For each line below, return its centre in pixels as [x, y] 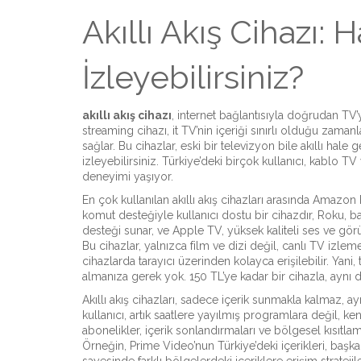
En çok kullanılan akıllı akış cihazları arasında [197, 200]
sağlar [98, 146]
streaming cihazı [124, 131]
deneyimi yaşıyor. [128, 176]
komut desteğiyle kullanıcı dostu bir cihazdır [197, 215]
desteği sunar [117, 230]
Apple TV [197, 230]
